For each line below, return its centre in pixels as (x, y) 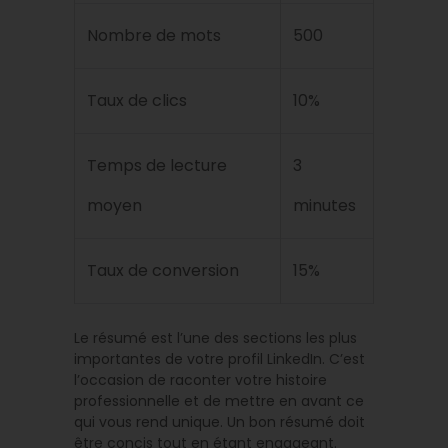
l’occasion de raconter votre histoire (200, 380)
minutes (324, 206)
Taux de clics (137, 101)
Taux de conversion (163, 271)
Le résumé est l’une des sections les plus (215, 338)
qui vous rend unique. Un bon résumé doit (219, 422)
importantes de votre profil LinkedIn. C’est (219, 359)
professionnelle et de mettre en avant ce (219, 401)
